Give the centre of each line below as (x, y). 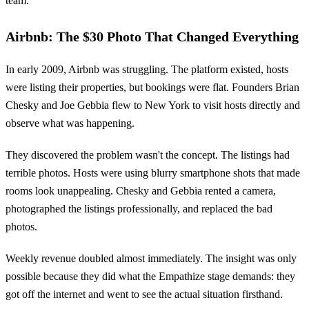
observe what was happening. (70, 123)
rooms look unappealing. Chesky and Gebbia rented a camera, (141, 191)
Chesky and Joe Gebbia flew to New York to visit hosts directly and (153, 106)
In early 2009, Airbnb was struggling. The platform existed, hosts (147, 70)
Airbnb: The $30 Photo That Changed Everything (152, 37)
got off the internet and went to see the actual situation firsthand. (144, 295)
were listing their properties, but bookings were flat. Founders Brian (152, 88)
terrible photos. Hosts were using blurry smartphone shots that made (153, 173)
